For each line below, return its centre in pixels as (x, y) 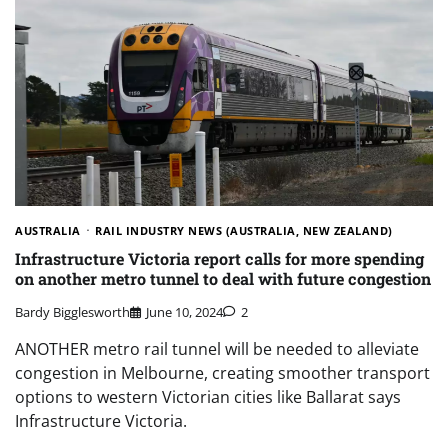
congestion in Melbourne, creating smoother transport (222, 372)
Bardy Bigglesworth (72, 311)
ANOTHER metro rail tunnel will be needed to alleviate (217, 348)
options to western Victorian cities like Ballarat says (208, 396)
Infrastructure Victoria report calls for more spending (219, 259)
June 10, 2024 (184, 311)
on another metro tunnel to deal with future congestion (223, 279)
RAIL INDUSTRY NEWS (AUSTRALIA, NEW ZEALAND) (244, 231)
